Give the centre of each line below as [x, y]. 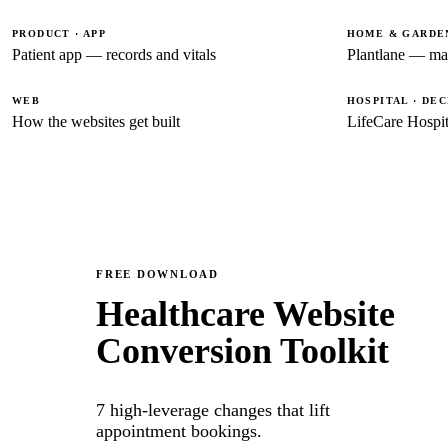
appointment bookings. [179, 431]
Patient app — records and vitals [114, 55]
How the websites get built [96, 122]
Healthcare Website [245, 314]
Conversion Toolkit [242, 351]
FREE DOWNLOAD [157, 274]
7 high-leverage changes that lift [213, 410]
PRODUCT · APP [59, 34]
